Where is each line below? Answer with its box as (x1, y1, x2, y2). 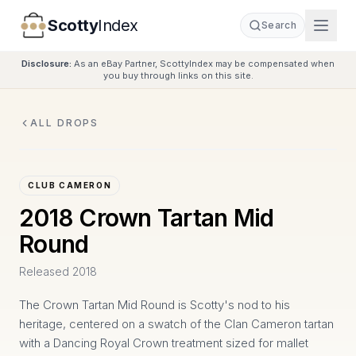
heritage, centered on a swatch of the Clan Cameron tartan (19, 316, 334, 331)
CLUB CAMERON (28, 180, 112, 190)
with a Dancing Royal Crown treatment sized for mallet (19, 335, 308, 350)
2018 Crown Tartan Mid (19, 203, 274, 232)
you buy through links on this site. (103, 70, 253, 81)
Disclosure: (21, 58, 72, 69)
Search (261, 19, 296, 31)
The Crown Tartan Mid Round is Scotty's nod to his (19, 297, 290, 312)
